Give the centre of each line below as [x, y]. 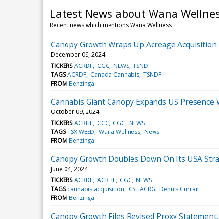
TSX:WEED [81, 131]
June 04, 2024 [69, 169]
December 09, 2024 [78, 54]
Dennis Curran [179, 189]
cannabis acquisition [96, 189]
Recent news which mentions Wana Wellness [111, 25]
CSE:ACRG [142, 189]
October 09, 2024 [75, 111]
